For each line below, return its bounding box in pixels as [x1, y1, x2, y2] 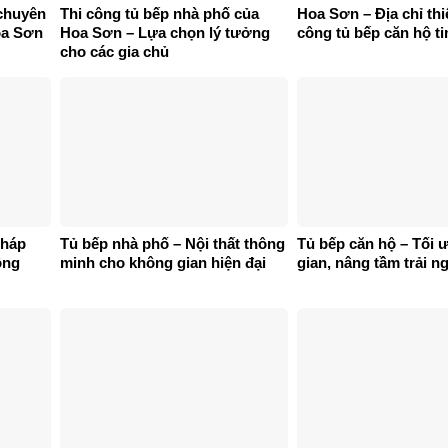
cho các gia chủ [60, 42, 169, 60]
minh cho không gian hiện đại [60, 254, 266, 272]
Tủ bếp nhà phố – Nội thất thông [60, 235, 285, 253]
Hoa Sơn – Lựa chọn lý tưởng [60, 23, 270, 41]
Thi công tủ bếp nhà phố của [60, 4, 259, 22]
